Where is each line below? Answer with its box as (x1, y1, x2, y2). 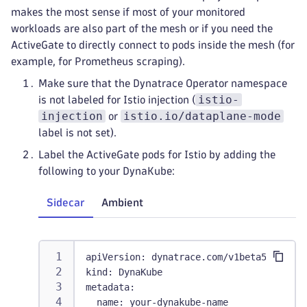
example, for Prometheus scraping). (11, 56, 185, 66)
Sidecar (47, 197, 85, 208)
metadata (86, 282, 130, 293)
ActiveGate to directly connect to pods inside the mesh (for (11, 40, 295, 50)
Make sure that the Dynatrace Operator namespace (38, 78, 287, 88)
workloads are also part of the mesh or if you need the (11, 23, 273, 34)
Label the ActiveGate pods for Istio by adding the (38, 149, 275, 160)
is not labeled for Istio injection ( (38, 95, 195, 105)
